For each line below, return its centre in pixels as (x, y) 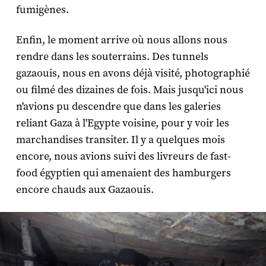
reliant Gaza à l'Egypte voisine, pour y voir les (122, 123)
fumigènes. (42, 10)
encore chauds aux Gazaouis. (85, 190)
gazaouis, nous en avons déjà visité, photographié (133, 74)
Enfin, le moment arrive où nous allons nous (121, 40)
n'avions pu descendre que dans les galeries (118, 107)
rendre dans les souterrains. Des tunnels (112, 57)
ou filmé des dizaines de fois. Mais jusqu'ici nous (129, 90)
